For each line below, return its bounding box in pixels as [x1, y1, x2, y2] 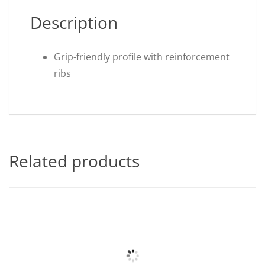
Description [30, 11, 118, 34]
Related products [9, 150, 140, 172]
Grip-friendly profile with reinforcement [54, 50, 230, 63]
